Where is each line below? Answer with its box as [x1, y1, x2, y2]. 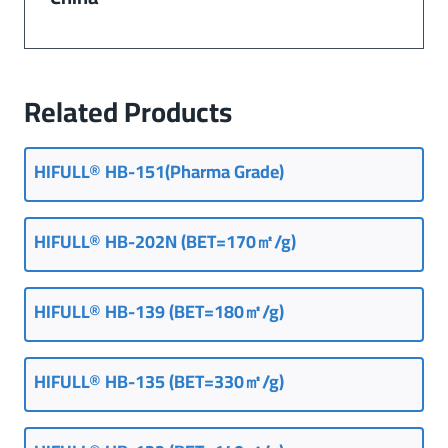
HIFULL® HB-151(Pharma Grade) [34, 154, 284, 188]
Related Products [24, 85, 232, 138]
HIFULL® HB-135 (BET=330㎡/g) [34, 364, 284, 398]
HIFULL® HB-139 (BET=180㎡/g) [34, 294, 284, 328]
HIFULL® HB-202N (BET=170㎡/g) [34, 224, 296, 258]
